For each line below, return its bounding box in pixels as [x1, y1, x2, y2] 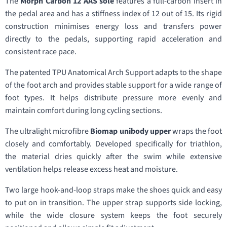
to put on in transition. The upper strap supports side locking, [5, 197, 222, 208]
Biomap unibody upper [90, 126, 171, 137]
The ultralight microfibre [5, 126, 91, 137]
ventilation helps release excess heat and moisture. [5, 164, 178, 175]
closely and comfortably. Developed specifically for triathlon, [5, 138, 222, 149]
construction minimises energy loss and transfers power [5, 21, 222, 32]
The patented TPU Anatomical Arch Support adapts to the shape [5, 67, 222, 78]
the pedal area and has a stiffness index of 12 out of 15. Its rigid [5, 8, 222, 19]
